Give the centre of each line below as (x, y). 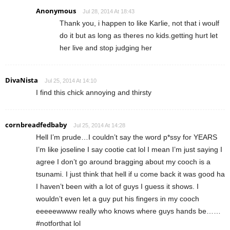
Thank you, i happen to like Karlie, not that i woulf (139, 23)
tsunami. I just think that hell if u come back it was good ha (130, 174)
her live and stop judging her (106, 48)
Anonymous (56, 11)
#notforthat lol (58, 224)
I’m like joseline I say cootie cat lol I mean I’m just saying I (129, 150)
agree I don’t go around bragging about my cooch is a (123, 162)
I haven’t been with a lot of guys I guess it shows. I (117, 187)
